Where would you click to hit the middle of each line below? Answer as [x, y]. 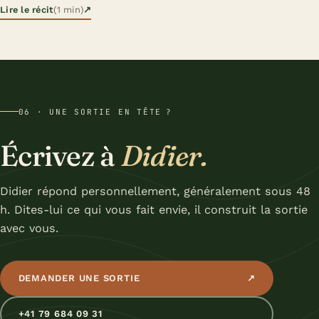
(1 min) [69, 10]
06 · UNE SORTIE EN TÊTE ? [95, 111]
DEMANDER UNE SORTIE [79, 278]
